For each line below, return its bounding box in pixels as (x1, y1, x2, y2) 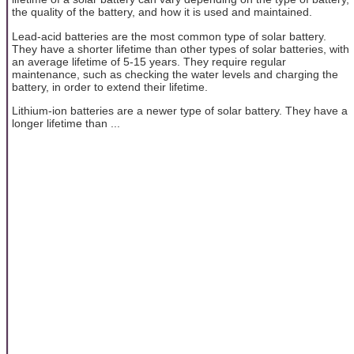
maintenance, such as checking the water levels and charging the (12, 67, 338, 81)
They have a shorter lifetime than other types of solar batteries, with (12, 42, 349, 55)
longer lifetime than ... (12, 116, 120, 130)
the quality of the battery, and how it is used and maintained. (12, 6, 312, 19)
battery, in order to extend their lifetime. (12, 80, 208, 93)
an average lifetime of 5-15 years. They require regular (12, 55, 286, 68)
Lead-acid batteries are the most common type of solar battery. (12, 29, 326, 43)
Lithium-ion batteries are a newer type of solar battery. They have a (12, 104, 348, 117)
